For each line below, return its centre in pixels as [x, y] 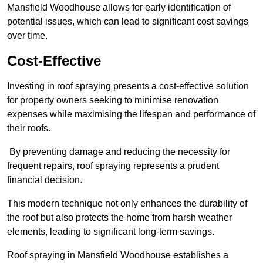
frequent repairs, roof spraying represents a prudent [113, 166]
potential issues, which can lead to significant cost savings [128, 22]
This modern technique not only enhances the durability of [127, 204]
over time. [27, 36]
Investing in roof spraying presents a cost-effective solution [128, 86]
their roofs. [29, 129]
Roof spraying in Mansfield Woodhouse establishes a [118, 255]
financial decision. [45, 180]
